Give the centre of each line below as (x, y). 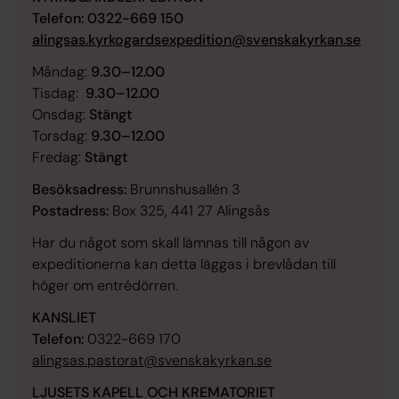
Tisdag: (59, 93)
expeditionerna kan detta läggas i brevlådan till (184, 264)
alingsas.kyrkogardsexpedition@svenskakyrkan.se (196, 40)
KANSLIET (64, 318)
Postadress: (72, 211)
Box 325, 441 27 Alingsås (191, 211)
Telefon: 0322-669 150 (108, 18)
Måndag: (61, 72)
